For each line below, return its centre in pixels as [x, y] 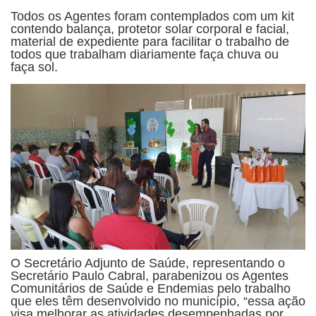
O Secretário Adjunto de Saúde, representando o [148, 263]
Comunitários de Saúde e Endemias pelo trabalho [151, 288]
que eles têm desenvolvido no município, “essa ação [158, 301]
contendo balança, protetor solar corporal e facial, [150, 29]
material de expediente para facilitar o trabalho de [150, 41]
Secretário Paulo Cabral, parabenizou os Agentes [150, 275]
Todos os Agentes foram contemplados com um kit [152, 16]
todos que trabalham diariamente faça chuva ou [145, 54]
